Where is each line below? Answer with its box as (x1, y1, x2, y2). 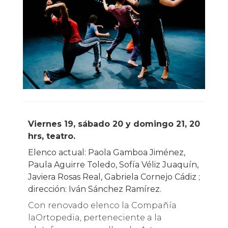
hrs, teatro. (27, 131, 75, 141)
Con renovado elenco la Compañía (27, 201, 177, 211)
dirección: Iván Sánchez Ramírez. (27, 184, 161, 194)
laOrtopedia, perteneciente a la (27, 213, 162, 223)
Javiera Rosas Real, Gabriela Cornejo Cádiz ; (27, 172, 200, 182)
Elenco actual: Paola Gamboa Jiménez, (27, 148, 185, 158)
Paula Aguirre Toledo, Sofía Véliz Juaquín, (27, 160, 198, 170)
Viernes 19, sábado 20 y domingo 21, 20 (27, 119, 34, 129)
